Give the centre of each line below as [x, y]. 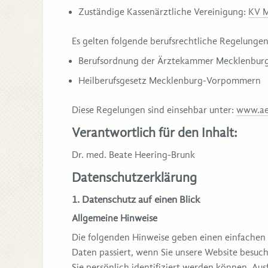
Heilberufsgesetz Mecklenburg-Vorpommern [170, 80]
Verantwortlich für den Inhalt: [155, 133]
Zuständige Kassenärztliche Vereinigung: [163, 12]
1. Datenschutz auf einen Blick [136, 200]
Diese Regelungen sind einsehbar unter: [154, 110]
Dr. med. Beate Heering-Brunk [133, 155]
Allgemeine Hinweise [115, 218]
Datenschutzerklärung [134, 177]
